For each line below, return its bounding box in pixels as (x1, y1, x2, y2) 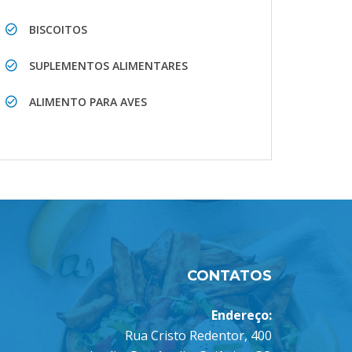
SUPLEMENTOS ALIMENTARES (29, 57, 188, 73)
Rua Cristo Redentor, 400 (125, 326, 272, 344)
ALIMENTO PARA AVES (29, 93, 147, 109)
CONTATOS (187, 266, 272, 284)
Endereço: (211, 306, 272, 324)
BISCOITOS (29, 21, 87, 37)
